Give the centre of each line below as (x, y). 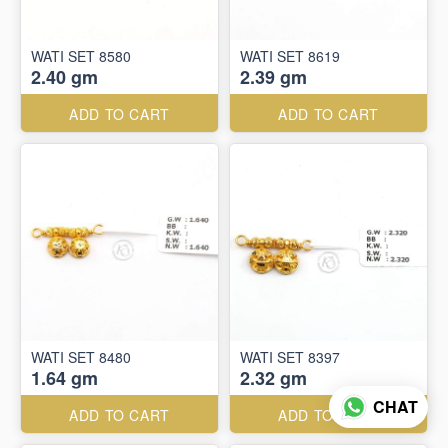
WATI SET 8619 (290, 56)
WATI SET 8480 (81, 357)
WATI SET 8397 (290, 357)
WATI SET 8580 (81, 56)
